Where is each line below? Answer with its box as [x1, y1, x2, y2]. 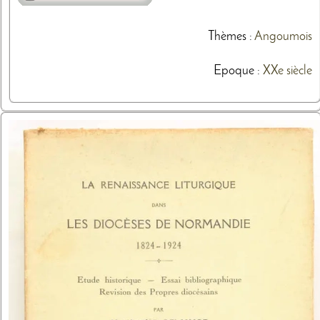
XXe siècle [262, 64, 312, 77]
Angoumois [254, 30, 312, 43]
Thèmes [207, 30, 246, 43]
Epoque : [213, 64, 263, 77]
